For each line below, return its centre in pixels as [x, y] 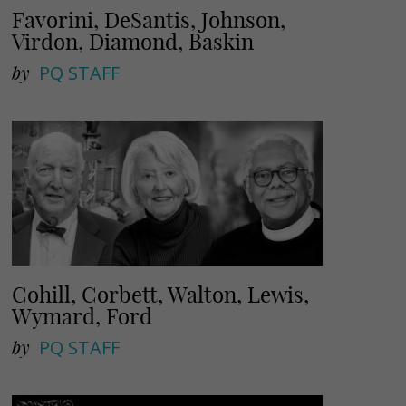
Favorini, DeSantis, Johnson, [149, 19]
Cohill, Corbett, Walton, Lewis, [161, 295]
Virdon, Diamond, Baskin [133, 41]
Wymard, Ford [82, 317]
